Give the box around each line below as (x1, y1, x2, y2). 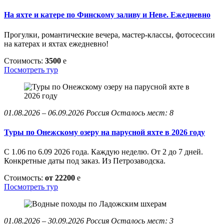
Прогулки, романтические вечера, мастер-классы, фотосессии (4, 30, 215, 39)
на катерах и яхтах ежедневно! (4, 39, 108, 48)
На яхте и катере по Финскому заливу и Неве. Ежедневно (4, 10, 210, 19)
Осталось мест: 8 (111, 108, 173, 117)
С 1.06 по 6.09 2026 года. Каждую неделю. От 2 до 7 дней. (4, 147, 203, 156)
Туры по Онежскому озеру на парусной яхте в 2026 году (4, 127, 205, 136)
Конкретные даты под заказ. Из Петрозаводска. (4, 156, 165, 165)
